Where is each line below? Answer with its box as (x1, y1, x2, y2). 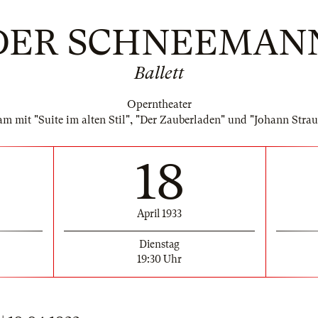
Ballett (134, 63, 184, 83)
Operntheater (126, 98, 192, 111)
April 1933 (137, 207, 182, 219)
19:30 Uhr (137, 253, 182, 265)
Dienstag (139, 238, 180, 250)
